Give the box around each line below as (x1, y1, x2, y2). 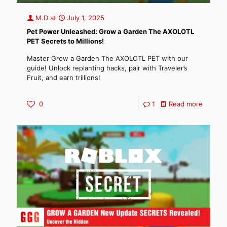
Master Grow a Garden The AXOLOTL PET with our (27, 54, 188, 63)
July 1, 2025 (67, 14, 104, 22)
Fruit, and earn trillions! (27, 73, 100, 82)
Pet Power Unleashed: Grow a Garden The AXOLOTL (27, 27, 194, 36)
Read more (169, 100, 203, 108)
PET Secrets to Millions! (27, 37, 104, 46)
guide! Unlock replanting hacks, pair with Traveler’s (27, 64, 187, 72)
